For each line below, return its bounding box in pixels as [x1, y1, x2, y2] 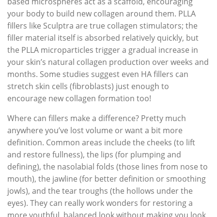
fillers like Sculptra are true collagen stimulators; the [7, 20, 198, 31]
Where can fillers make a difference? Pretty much [7, 112, 186, 124]
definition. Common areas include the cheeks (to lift [7, 137, 195, 148]
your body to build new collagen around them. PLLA [7, 8, 196, 19]
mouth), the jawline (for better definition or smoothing [7, 173, 206, 184]
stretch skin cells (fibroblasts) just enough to [7, 80, 169, 92]
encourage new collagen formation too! [7, 93, 151, 104]
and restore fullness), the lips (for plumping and [7, 149, 181, 160]
